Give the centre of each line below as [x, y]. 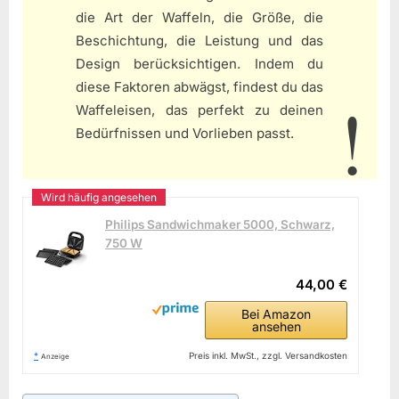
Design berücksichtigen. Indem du [199, 64]
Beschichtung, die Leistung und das [199, 41]
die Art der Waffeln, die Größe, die [199, 18]
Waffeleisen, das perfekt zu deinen [199, 110]
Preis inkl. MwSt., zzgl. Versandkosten [269, 355]
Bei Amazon [277, 313]
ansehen [276, 326]
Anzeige [55, 356]
